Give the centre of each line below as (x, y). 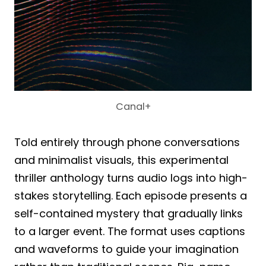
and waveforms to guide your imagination (126, 249)
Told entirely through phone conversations (127, 142)
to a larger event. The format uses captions (130, 231)
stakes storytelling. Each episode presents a (131, 195)
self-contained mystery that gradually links (129, 213)
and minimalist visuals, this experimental (121, 160)
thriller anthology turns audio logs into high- (131, 178)
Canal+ (133, 106)
